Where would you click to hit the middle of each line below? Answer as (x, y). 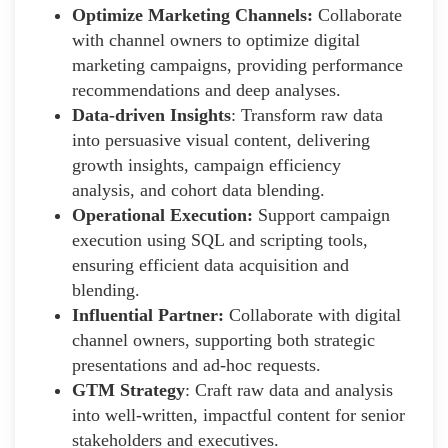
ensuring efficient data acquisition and (210, 264)
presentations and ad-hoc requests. (196, 364)
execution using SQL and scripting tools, (220, 239)
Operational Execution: (162, 214)
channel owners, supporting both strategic (223, 339)
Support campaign (321, 214)
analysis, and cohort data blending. (198, 189)
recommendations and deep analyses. (206, 89)
